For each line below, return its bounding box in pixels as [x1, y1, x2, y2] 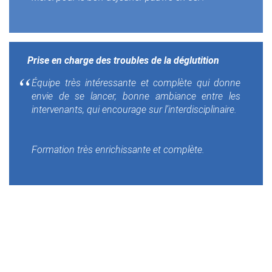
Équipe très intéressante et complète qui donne [32, 77, 240, 89]
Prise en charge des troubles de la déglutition [27, 55, 219, 67]
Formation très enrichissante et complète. [32, 144, 205, 156]
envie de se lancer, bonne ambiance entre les [32, 90, 240, 103]
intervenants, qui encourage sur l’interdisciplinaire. [32, 104, 237, 116]
